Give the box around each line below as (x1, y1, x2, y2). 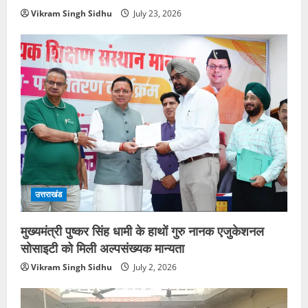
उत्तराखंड (35, 188, 63, 201)
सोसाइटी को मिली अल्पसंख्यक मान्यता (21, 239, 184, 257)
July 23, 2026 (131, 7, 181, 19)
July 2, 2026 (131, 261, 177, 274)
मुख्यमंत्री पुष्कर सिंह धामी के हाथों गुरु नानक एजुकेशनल (21, 221, 264, 240)
